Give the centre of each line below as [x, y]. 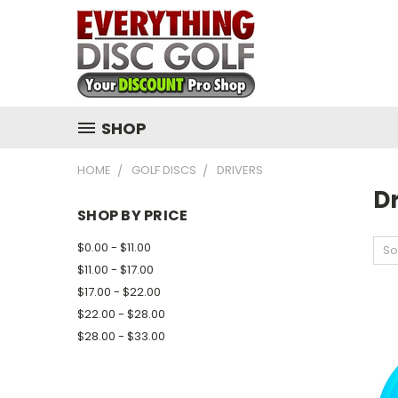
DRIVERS [240, 170]
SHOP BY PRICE [133, 215]
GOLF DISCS [164, 170]
